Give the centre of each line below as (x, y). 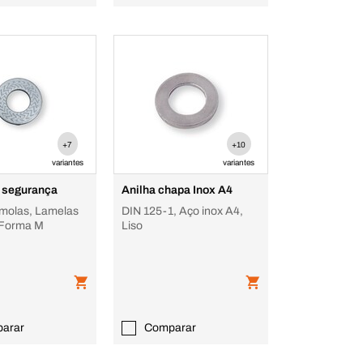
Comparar (171, 328)
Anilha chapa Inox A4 (177, 190)
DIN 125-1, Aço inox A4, (182, 211)
